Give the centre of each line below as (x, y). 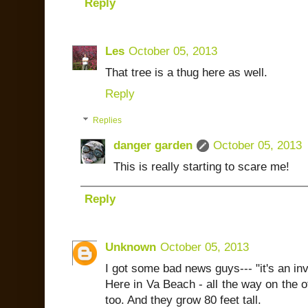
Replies (108, 121)
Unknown (131, 247)
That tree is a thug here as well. (186, 73)
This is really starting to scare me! (201, 166)
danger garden (153, 145)
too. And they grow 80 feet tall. (183, 300)
